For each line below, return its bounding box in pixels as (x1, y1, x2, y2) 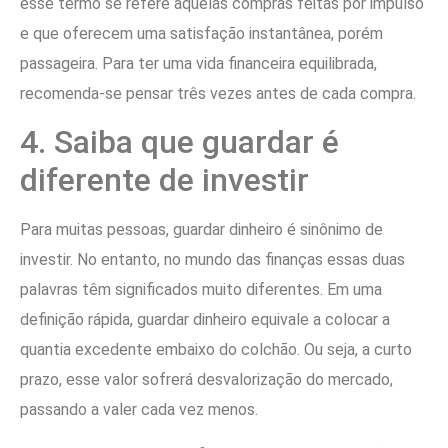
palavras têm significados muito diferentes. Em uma (20, 280, 382, 300)
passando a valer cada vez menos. (20, 400, 258, 420)
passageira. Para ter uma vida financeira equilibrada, (20, 54, 377, 74)
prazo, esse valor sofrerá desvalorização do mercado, (20, 370, 393, 390)
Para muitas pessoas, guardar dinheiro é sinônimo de (20, 220, 383, 240)
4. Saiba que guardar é (20, 123, 339, 162)
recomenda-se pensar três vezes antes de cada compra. (20, 84, 416, 104)
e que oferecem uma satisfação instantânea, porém (20, 24, 383, 44)
